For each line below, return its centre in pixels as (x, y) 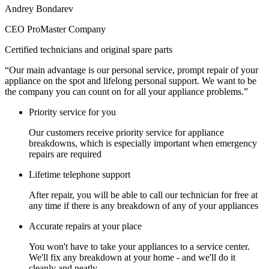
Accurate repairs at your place (85, 226)
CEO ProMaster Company (55, 29)
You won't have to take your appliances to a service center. (139, 246)
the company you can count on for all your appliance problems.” (126, 91)
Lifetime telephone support (80, 174)
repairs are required (65, 154)
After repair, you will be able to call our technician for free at (143, 195)
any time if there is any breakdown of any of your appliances (144, 205)
